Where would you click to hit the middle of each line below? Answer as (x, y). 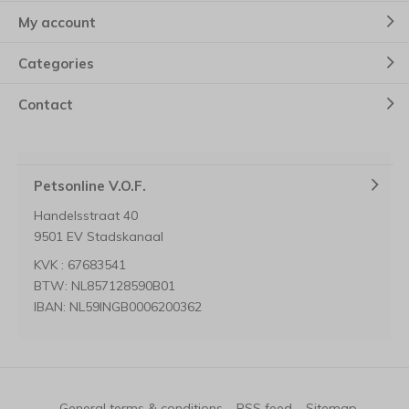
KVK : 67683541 (80, 265)
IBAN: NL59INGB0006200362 (118, 307)
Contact (46, 104)
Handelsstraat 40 (86, 215)
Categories (56, 63)
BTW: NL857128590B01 (105, 286)
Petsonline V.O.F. (90, 185)
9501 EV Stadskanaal (99, 236)
